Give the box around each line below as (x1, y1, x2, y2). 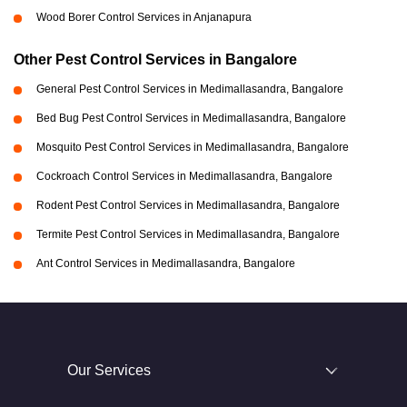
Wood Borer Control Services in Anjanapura (36, 11, 252, 25)
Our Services (67, 362, 151, 379)
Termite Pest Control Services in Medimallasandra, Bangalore (36, 228, 340, 242)
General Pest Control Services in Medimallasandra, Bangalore (36, 83, 343, 96)
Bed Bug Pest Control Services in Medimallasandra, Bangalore (36, 112, 346, 125)
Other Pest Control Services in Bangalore (14, 52, 297, 68)
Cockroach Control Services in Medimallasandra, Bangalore (36, 170, 333, 184)
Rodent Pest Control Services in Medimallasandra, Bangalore (36, 199, 340, 213)
